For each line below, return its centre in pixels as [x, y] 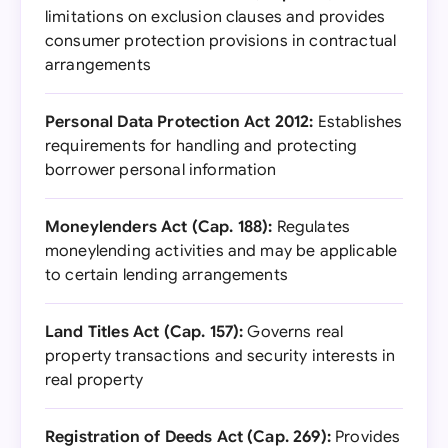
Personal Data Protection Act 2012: [179, 122]
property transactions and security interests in [220, 356]
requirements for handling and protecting [201, 146]
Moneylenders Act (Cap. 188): [159, 227]
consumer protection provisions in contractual [221, 41]
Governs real [293, 332]
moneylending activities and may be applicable [221, 251]
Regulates [311, 227]
